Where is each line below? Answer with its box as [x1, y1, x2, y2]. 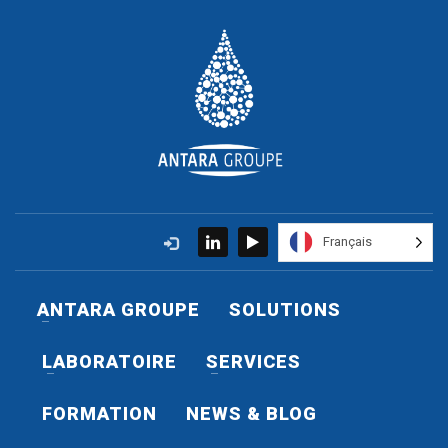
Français [323, 233, 372, 249]
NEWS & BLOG [186, 403, 317, 424]
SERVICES [206, 351, 301, 372]
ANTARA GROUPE [37, 299, 200, 320]
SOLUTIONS [229, 299, 341, 320]
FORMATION [42, 403, 157, 424]
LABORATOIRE [42, 351, 177, 372]
